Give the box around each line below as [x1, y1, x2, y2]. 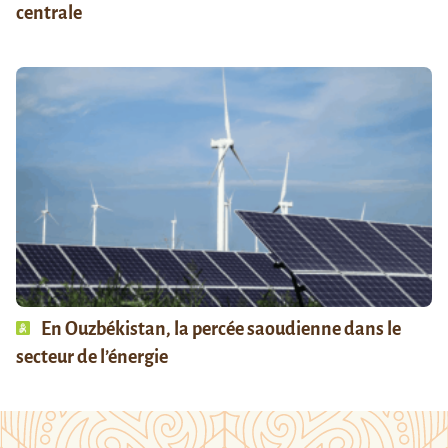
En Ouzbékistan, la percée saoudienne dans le [38, 319, 401, 340]
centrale [16, 3, 82, 24]
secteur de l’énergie [16, 347, 168, 368]
